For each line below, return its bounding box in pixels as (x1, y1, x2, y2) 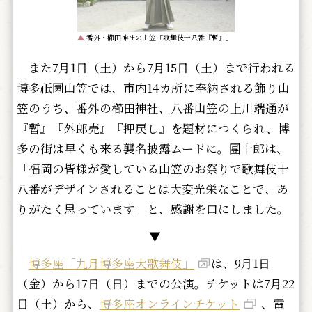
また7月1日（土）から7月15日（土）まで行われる (16, 59, 295, 77)
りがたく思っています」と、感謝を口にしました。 (16, 201, 295, 218)
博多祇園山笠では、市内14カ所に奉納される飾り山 (16, 79, 290, 97)
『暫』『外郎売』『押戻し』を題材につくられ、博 (16, 120, 290, 137)
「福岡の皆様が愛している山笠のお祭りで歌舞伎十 (16, 160, 289, 178)
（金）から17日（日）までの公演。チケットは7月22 (16, 275, 295, 292)
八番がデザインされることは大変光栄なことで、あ (16, 180, 288, 198)
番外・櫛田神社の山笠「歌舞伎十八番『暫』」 (84, 31, 233, 42)
